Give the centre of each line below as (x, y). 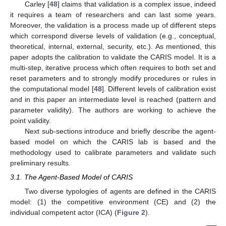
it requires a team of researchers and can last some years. (113, 15)
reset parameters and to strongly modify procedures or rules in (113, 78)
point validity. (31, 121)
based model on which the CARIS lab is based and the (113, 142)
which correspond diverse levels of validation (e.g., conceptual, (113, 36)
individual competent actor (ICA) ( (64, 213)
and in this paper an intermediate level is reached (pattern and (113, 100)
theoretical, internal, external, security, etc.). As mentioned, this (113, 47)
